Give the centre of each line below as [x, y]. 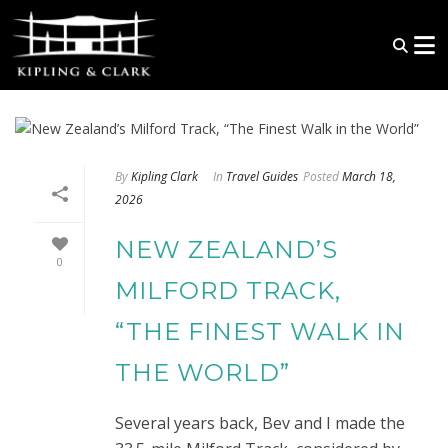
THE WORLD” [202, 372]
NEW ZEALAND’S [226, 249]
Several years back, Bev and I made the [260, 422]
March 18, [369, 176]
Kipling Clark [164, 176]
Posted [321, 176]
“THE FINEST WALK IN [260, 331]
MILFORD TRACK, [228, 290]
